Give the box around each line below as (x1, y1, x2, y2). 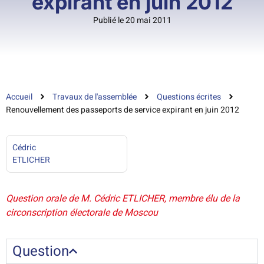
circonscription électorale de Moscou (6, 205, 158, 220)
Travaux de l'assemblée (52, 90, 137, 103)
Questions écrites (157, 90, 221, 103)
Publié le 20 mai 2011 (93, 14, 171, 27)
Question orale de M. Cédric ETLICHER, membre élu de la (6, 191, 240, 206)
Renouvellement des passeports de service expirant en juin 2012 (6, 103, 239, 116)
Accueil (6, 90, 32, 103)
